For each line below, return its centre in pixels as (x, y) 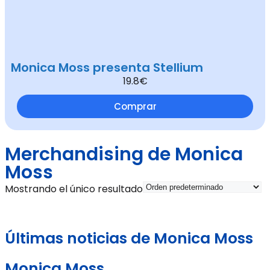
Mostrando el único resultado (74, 189)
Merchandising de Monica (124, 154)
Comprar (135, 106)
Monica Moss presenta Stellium (107, 67)
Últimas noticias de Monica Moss (129, 238)
